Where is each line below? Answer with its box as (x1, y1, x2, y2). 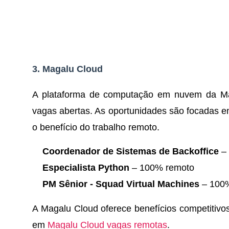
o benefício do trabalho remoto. (32, 122, 159, 132)
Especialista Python (42, 162, 129, 173)
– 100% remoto (129, 162, 194, 173)
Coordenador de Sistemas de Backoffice (42, 146, 219, 156)
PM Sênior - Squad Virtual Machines (42, 178, 199, 189)
